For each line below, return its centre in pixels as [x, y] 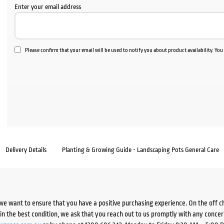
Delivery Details [26, 150]
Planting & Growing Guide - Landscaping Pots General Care [140, 150]
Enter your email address [48, 7]
